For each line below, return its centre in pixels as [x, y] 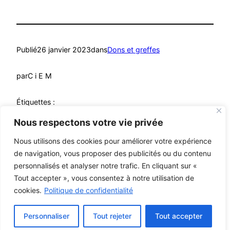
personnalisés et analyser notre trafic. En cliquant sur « [106, 166]
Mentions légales [50, 205]
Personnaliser [46, 216]
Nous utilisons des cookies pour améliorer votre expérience [113, 141]
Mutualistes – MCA [53, 174]
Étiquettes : [36, 102]
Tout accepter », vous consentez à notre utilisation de [104, 178]
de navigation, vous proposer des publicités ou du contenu [112, 153]
